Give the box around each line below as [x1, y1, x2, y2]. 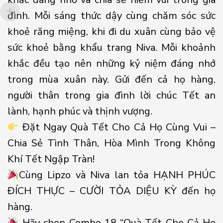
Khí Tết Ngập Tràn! [7, 152, 95, 166]
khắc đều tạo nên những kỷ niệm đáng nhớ [7, 56, 216, 70]
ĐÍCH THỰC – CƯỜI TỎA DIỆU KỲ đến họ [7, 184, 216, 198]
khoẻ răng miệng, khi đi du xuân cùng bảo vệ [7, 24, 216, 38]
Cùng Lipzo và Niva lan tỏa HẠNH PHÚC [18, 168, 216, 182]
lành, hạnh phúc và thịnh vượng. [7, 104, 152, 118]
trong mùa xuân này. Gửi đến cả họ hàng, [7, 72, 216, 86]
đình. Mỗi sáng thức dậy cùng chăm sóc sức [7, 8, 216, 22]
